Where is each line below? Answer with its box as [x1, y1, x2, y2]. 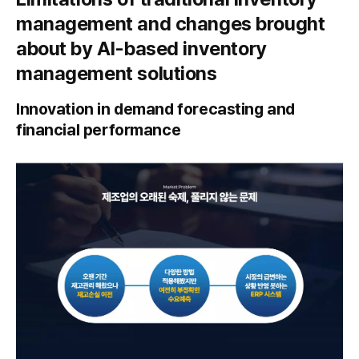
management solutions [16, 61, 217, 85]
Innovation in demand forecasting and [16, 99, 295, 119]
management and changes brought [16, 11, 325, 35]
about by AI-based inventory [16, 36, 267, 60]
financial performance [16, 119, 181, 139]
